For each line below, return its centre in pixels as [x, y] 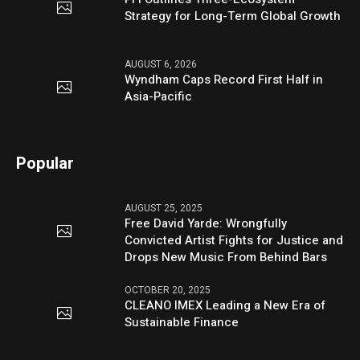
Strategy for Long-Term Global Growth [233, 16]
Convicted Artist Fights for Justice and [234, 240]
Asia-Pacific [159, 96]
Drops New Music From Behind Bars [226, 257]
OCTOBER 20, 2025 [168, 290]
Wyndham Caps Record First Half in [224, 79]
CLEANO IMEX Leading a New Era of [225, 305]
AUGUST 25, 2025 [164, 208]
